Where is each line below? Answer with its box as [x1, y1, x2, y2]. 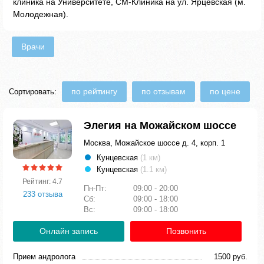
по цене [210, 87, 240, 96]
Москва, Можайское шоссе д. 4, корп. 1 [84, 138, 225, 147]
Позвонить [166, 226, 206, 236]
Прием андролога [13, 252, 75, 261]
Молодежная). [13, 9, 68, 19]
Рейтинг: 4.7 [22, 177, 62, 186]
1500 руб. [214, 252, 247, 261]
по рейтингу [71, 87, 117, 96]
